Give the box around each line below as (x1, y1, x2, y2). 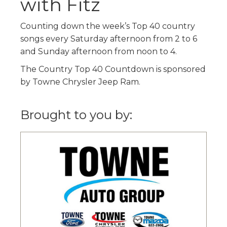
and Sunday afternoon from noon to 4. (20, 47, 177, 56)
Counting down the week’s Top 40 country (20, 21, 195, 31)
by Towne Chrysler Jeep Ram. (20, 77, 140, 87)
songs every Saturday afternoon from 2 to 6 (20, 34, 197, 44)
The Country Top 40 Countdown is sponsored (20, 64, 206, 74)
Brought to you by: (20, 107, 132, 122)
